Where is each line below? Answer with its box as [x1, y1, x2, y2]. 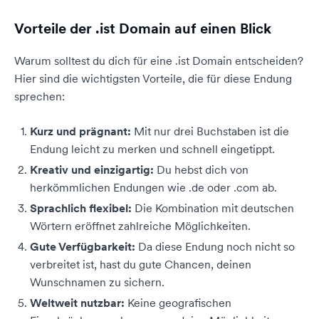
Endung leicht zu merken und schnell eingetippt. [30, 142, 275, 156]
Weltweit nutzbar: [30, 296, 125, 310]
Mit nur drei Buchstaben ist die [131, 124, 289, 138]
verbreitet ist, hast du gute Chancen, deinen [30, 257, 251, 271]
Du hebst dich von [154, 162, 249, 177]
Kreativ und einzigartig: [30, 162, 154, 177]
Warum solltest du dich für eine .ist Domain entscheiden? [14, 53, 303, 68]
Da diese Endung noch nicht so [135, 239, 295, 253]
